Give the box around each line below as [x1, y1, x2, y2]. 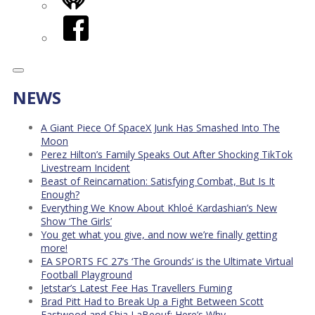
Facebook [61, 14, 115, 30]
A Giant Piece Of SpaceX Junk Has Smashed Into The [41, 120, 280, 134]
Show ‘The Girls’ [41, 214, 112, 228]
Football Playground [41, 267, 132, 281]
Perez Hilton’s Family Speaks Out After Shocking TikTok [41, 147, 292, 161]
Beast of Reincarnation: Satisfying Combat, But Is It [41, 174, 275, 188]
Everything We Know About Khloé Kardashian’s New [41, 200, 277, 214]
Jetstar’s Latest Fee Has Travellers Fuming [41, 281, 232, 295]
